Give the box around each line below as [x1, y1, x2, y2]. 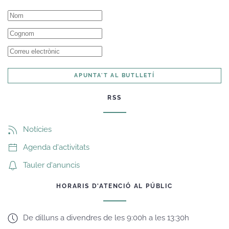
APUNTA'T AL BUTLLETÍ [74, 72, 155, 79]
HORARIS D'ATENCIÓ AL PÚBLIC [56, 182, 173, 190]
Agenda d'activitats [23, 143, 89, 152]
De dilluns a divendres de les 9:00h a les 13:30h [23, 213, 189, 222]
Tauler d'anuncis [23, 161, 80, 170]
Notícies [23, 125, 52, 134]
